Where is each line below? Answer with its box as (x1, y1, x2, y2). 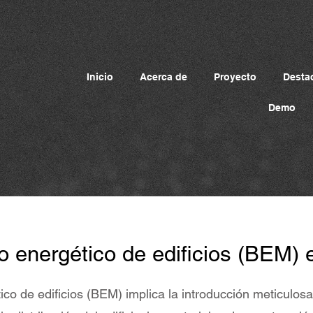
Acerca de (140, 71, 187, 82)
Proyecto (214, 71, 256, 82)
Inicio (87, 71, 113, 82)
